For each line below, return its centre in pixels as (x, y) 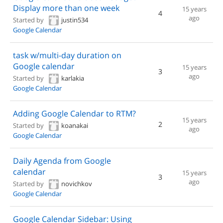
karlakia (73, 78)
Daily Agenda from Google (62, 161)
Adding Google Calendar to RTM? (74, 113)
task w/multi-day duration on (67, 55)
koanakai (75, 125)
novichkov (77, 184)
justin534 (75, 20)
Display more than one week (66, 8)
